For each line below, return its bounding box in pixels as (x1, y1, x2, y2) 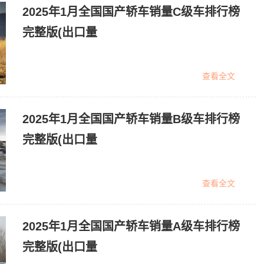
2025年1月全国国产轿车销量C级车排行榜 (22, 5, 240, 18)
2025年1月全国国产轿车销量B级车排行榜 (22, 113, 240, 126)
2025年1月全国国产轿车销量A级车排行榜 (22, 220, 240, 233)
